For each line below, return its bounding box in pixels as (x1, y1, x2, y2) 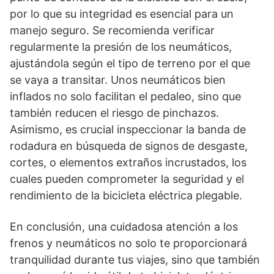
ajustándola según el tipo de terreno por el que (10, 56, 250, 70)
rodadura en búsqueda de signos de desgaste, (10, 139, 248, 152)
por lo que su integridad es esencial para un (10, 7, 234, 20)
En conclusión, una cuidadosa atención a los (10, 220, 238, 233)
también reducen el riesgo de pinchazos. (10, 106, 219, 119)
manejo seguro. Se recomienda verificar (10, 23, 215, 37)
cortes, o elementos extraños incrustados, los (10, 155, 246, 169)
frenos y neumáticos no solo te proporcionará (10, 236, 247, 250)
